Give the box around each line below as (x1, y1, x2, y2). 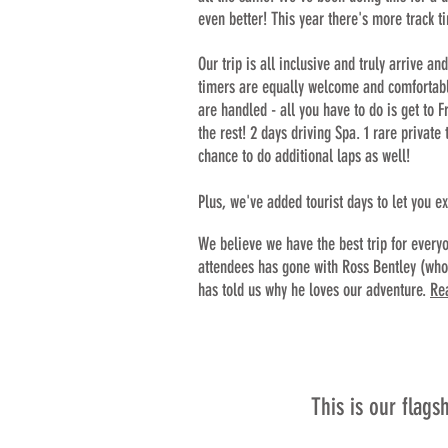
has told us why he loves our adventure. (198, 279, 430, 301)
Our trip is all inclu (198, 53, 307, 75)
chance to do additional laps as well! (198, 145, 410, 167)
